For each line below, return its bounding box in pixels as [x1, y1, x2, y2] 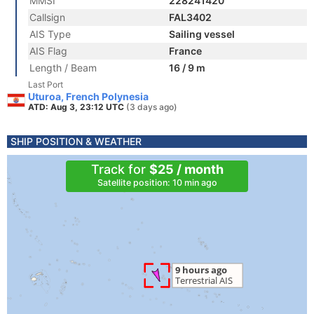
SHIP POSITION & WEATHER [11, 135, 142, 147]
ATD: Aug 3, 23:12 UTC [28, 102, 126, 112]
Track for [90, 162, 149, 177]
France [169, 45, 202, 57]
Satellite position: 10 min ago [97, 177, 217, 188]
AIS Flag [29, 45, 67, 57]
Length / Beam [29, 62, 97, 74]
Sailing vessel [169, 28, 235, 40]
